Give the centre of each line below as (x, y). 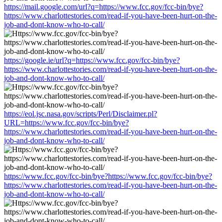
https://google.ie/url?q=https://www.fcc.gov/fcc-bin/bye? (92, 60)
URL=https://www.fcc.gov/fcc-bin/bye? (66, 122)
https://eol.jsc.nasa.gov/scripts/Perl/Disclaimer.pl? (81, 113)
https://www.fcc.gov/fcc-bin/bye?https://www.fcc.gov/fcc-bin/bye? (108, 176)
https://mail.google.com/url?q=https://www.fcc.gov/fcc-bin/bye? (104, 6)
